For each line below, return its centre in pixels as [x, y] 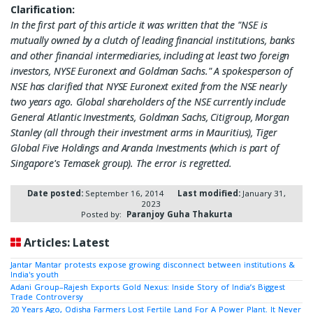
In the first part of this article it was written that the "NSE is [139, 25]
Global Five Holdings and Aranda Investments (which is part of [145, 148]
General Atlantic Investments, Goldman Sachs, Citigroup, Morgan [150, 117]
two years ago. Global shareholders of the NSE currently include [148, 102]
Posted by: [101, 214]
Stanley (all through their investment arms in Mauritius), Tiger [144, 132]
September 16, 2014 [125, 193]
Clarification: [43, 9]
